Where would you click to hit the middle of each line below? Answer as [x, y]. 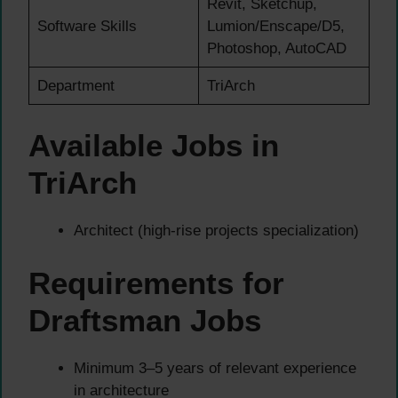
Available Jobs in [154, 146]
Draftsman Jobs [145, 320]
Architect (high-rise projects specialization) [216, 231]
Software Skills [87, 26]
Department [76, 85]
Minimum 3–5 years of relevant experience [215, 368]
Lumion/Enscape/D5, [275, 26]
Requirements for [156, 283]
